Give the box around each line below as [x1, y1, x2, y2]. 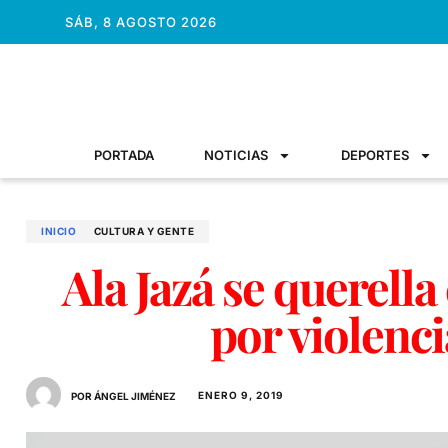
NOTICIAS [204, 147, 268, 163]
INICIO [41, 225, 76, 237]
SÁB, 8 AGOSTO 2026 [64, 13, 217, 30]
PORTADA [94, 147, 154, 163]
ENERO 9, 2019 [198, 388, 284, 401]
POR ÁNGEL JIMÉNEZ [71, 390, 176, 402]
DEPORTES [341, 147, 409, 163]
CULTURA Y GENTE [93, 225, 194, 237]
